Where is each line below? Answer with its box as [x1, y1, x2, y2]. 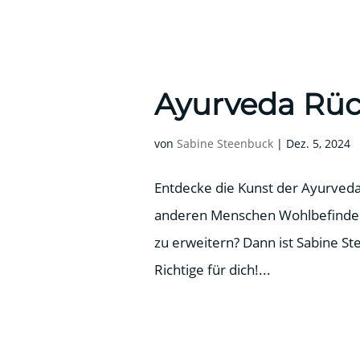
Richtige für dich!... [154, 260, 271, 279]
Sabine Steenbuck [177, 135, 273, 151]
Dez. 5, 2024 [286, 135, 350, 151]
